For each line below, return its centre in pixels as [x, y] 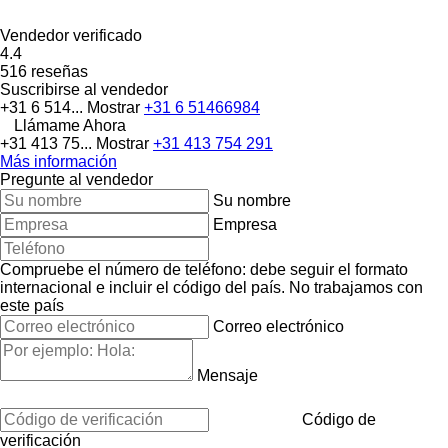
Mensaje [227, 375]
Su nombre [252, 200]
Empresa [245, 224]
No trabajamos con [356, 287]
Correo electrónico [278, 326]
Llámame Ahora [70, 125]
